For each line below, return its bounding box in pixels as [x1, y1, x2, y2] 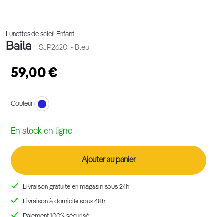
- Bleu [70, 44, 89, 52]
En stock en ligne [11, 127, 73, 136]
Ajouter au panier [81, 156, 136, 164]
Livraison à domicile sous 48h [23, 198, 106, 205]
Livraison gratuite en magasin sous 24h [23, 184, 130, 190]
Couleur [11, 100, 35, 108]
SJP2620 [39, 44, 68, 52]
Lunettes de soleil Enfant [6, 31, 74, 38]
